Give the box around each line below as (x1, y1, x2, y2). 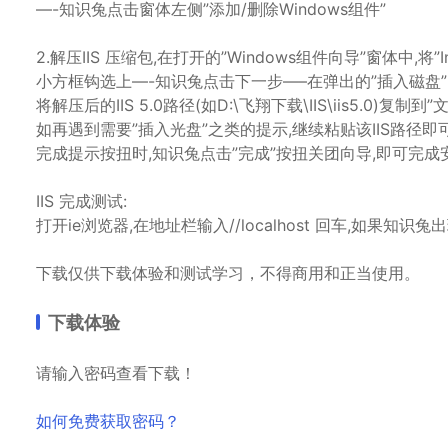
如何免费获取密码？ (36, 410, 180, 431)
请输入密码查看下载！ (36, 362, 196, 383)
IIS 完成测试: (36, 190, 127, 211)
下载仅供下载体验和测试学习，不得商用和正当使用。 (36, 262, 420, 283)
